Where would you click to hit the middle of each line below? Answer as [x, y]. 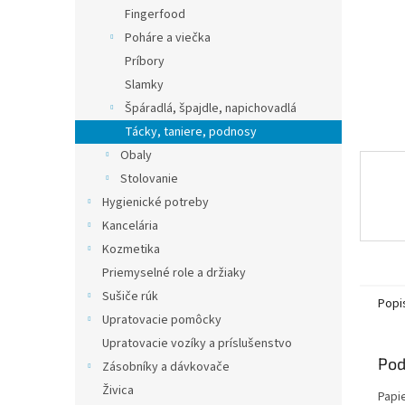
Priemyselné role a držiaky [174, 273]
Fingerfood [155, 14]
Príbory [145, 61]
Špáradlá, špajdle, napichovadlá [211, 108]
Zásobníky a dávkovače [166, 367]
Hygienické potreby [155, 202]
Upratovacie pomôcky [162, 320]
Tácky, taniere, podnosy [191, 132]
